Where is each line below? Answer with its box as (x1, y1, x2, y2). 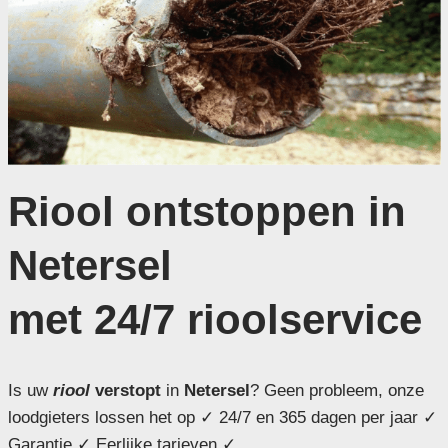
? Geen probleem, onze (249, 380, 424, 400)
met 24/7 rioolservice (7, 295, 422, 343)
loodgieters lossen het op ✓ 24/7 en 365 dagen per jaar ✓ (7, 407, 437, 427)
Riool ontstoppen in (7, 187, 406, 235)
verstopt (89, 380, 161, 400)
